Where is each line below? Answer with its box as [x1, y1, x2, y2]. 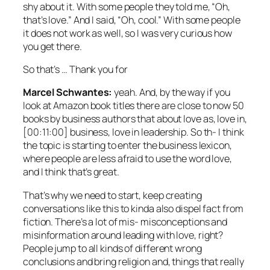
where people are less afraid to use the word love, [23, 152, 232, 166]
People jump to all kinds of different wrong [23, 241, 202, 255]
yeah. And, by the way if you [112, 86, 230, 99]
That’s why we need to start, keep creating [23, 188, 202, 202]
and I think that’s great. [23, 165, 119, 179]
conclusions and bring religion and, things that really [23, 254, 244, 268]
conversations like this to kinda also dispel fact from [23, 201, 243, 215]
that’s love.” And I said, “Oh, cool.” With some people [23, 13, 240, 27]
